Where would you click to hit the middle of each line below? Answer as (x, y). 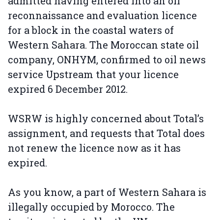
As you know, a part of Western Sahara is (107, 192)
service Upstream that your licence (93, 74)
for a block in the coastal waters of (91, 30)
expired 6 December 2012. (68, 89)
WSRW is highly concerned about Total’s (106, 118)
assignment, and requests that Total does (106, 133)
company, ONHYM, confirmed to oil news (107, 59)
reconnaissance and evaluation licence (102, 15)
